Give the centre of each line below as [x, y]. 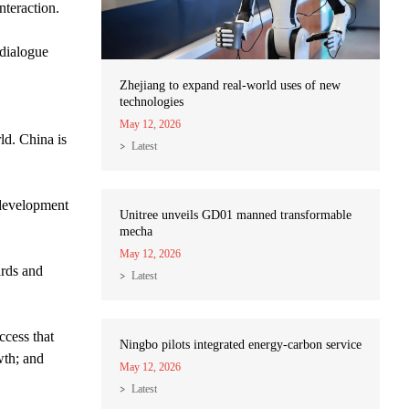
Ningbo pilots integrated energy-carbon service [241, 345]
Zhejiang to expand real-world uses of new [230, 86]
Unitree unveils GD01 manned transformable [236, 215]
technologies [152, 102]
